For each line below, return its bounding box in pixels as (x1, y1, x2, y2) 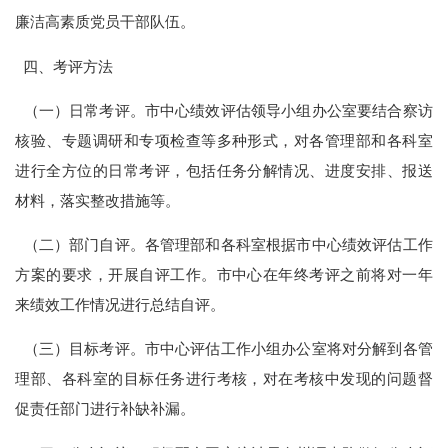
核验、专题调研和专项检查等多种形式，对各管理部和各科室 (15, 131, 433, 149)
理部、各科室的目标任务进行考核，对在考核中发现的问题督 (15, 370, 433, 388)
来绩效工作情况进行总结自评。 (15, 296, 226, 314)
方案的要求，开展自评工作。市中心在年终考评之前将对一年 (15, 266, 433, 284)
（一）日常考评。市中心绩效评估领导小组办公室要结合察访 (15, 101, 433, 119)
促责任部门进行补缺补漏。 (15, 400, 196, 418)
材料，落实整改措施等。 (15, 191, 181, 209)
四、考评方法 (15, 57, 114, 75)
